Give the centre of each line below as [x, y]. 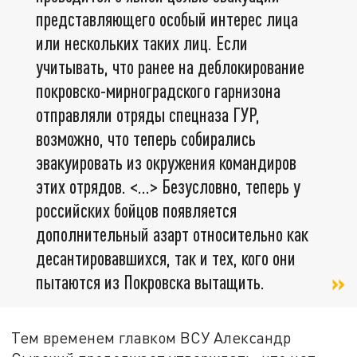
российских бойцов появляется [136, 210]
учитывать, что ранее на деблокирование [170, 67]
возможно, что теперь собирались [146, 139]
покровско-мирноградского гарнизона [158, 91]
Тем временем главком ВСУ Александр [151, 338]
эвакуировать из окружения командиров [166, 163]
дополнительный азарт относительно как [172, 234]
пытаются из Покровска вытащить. [150, 282]
